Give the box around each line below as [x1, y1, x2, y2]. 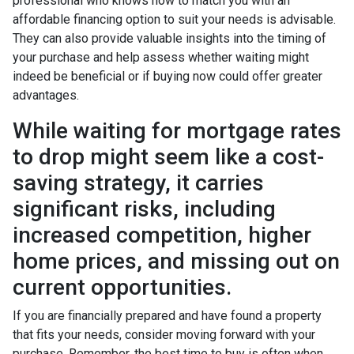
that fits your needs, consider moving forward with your [13, 326, 315, 342]
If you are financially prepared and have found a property [13, 307, 322, 323]
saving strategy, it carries [13, 169, 264, 196]
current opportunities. [13, 273, 232, 300]
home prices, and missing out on [13, 247, 340, 274]
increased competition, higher [13, 221, 311, 248]
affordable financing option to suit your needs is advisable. [13, 11, 336, 27]
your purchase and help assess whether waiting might [13, 49, 309, 65]
